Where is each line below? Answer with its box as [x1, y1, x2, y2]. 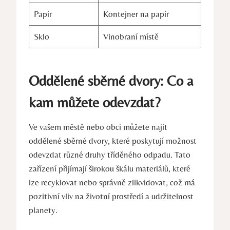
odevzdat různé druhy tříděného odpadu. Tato [29, 149, 190, 160]
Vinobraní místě [103, 31, 159, 42]
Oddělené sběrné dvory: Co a [29, 72, 193, 89]
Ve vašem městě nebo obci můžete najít [29, 121, 167, 132]
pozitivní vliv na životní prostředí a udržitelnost [29, 190, 194, 201]
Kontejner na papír [103, 8, 169, 19]
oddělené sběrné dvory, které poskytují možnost [29, 135, 197, 146]
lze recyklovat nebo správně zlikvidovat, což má [29, 177, 195, 187]
